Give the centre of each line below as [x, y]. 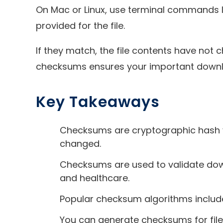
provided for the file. [80, 25]
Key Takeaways [98, 102]
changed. [80, 143]
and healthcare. [95, 178]
